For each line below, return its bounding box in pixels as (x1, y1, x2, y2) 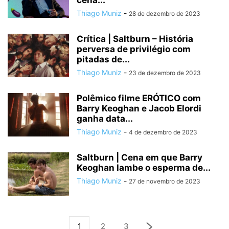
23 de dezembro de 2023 (129, 69, 201, 77)
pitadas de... (77, 54, 130, 64)
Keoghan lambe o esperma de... (77, 163, 211, 173)
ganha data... (77, 113, 133, 124)
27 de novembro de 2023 (129, 177, 200, 185)
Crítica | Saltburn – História (77, 34, 193, 44)
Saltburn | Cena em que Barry (77, 152, 202, 163)
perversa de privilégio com (77, 44, 191, 54)
